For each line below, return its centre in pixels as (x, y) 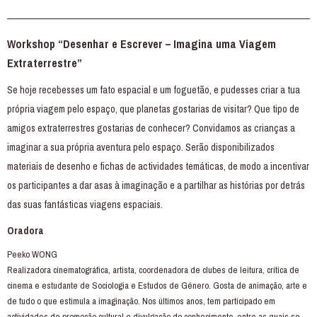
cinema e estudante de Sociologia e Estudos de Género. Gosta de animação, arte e (157, 285)
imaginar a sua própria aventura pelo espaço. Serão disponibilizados (141, 147)
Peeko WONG (32, 254)
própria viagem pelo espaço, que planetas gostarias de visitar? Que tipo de (153, 109)
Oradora (25, 230)
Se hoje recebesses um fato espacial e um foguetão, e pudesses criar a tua (154, 90)
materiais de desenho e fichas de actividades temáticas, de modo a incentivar (158, 166)
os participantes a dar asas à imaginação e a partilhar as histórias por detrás (156, 185)
